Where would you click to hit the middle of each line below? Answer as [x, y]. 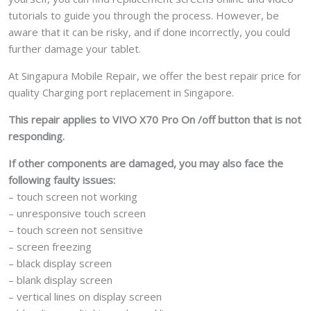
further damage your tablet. [75, 49]
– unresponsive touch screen [77, 213]
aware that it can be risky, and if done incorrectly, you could [149, 32]
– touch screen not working [73, 197]
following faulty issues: [62, 180]
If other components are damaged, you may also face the [146, 163]
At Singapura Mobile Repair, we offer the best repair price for [155, 76]
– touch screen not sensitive [76, 230]
